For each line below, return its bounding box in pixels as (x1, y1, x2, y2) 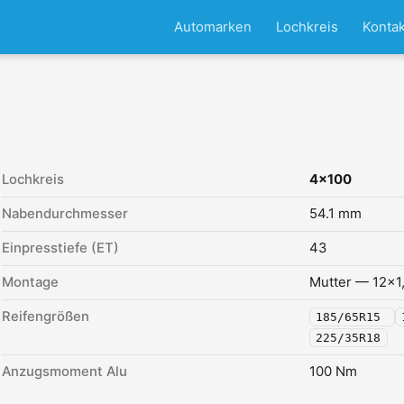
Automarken (173, 18, 252, 35)
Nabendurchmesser (2, 206, 128, 222)
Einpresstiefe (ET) (2, 240, 119, 256)
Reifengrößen (2, 308, 89, 325)
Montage (2, 274, 59, 290)
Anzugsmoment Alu (2, 363, 127, 380)
